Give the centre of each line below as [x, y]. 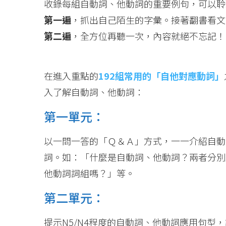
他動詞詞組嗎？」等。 [89, 173]
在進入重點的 [71, 76]
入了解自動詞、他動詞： [94, 92]
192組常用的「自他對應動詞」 [161, 76]
